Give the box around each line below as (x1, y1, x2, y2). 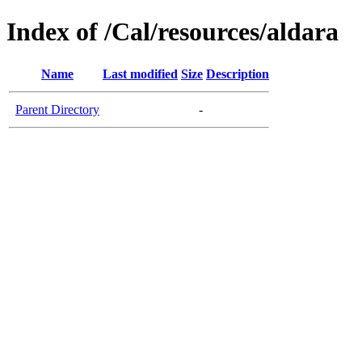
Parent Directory (15, 102, 99, 116)
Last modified (103, 66, 178, 81)
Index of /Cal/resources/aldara (6, 17, 339, 47)
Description (206, 66, 269, 81)
